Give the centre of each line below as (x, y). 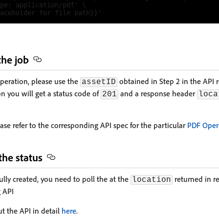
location (152, 180)
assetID (99, 82)
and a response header (158, 94)
